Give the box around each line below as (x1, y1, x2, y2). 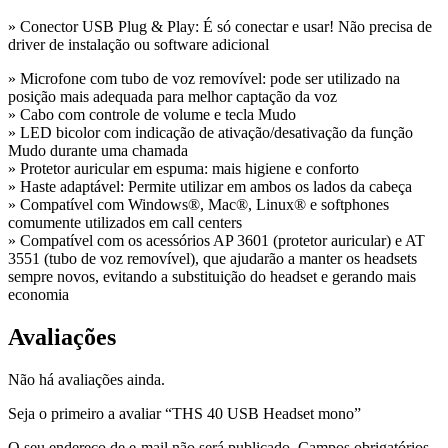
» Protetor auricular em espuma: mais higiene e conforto (8, 160, 359, 178)
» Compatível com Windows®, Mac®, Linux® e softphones (8, 196, 389, 214)
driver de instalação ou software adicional (8, 36, 269, 54)
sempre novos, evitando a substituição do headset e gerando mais (8, 268, 416, 286)
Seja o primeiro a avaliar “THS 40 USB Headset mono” (8, 404, 361, 422)
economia (8, 286, 69, 304)
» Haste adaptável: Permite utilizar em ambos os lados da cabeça (8, 178, 412, 196)
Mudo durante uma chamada (8, 142, 188, 160)
